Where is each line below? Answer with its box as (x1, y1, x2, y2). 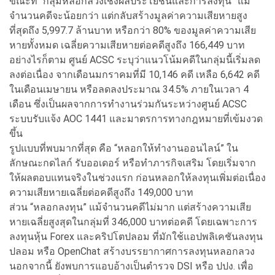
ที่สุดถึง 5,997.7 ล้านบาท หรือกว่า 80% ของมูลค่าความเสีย (9, 24, 256, 36)
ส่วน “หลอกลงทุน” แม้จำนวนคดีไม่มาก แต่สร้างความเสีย (9, 201, 251, 213)
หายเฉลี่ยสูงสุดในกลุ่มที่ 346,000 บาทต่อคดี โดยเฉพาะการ (9, 215, 257, 228)
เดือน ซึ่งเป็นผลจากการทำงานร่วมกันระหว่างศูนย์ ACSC (9, 98, 247, 110)
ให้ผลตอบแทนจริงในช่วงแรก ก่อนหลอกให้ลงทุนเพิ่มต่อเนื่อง (9, 171, 266, 184)
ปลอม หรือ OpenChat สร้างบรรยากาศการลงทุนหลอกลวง (9, 245, 255, 257)
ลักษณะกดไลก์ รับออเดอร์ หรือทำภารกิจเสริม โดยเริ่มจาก (9, 157, 256, 169)
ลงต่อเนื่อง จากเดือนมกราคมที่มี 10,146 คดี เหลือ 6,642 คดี (9, 68, 260, 80)
